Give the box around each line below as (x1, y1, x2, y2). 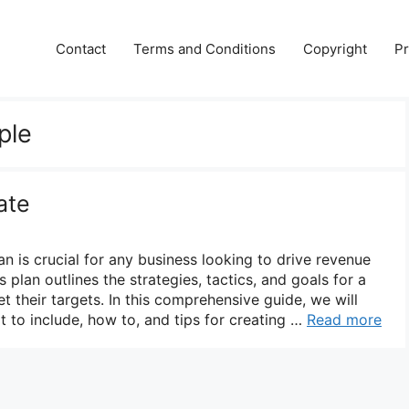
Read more (307, 309, 382, 329)
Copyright (303, 39, 367, 58)
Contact (56, 39, 106, 58)
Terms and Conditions (133, 39, 276, 58)
